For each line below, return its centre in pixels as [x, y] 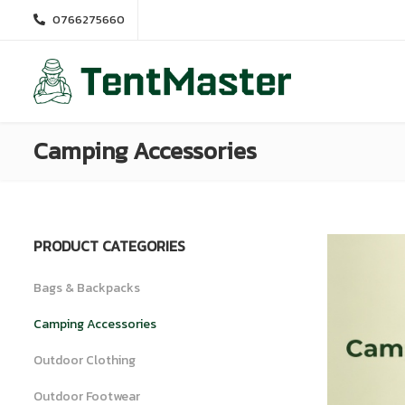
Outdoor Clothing [85, 360]
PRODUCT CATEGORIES [109, 246]
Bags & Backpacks [87, 288]
